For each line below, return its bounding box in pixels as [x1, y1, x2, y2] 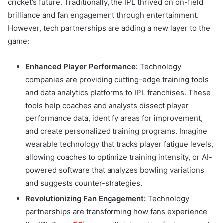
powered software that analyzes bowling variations [25, 165, 204, 175]
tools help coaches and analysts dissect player [25, 101, 189, 111]
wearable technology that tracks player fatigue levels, [25, 139, 213, 149]
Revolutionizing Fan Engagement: [25, 194, 146, 204]
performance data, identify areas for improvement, [25, 113, 203, 123]
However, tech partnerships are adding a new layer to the [8, 23, 210, 33]
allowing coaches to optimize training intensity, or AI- [25, 152, 212, 162]
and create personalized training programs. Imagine [25, 126, 207, 136]
